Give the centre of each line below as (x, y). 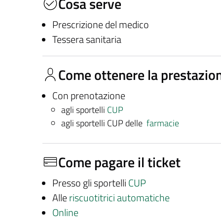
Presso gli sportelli (90, 183)
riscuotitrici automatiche (119, 198)
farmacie (163, 123)
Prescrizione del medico (100, 24)
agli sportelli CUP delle (104, 123)
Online (65, 212)
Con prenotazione (89, 95)
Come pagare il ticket (119, 162)
